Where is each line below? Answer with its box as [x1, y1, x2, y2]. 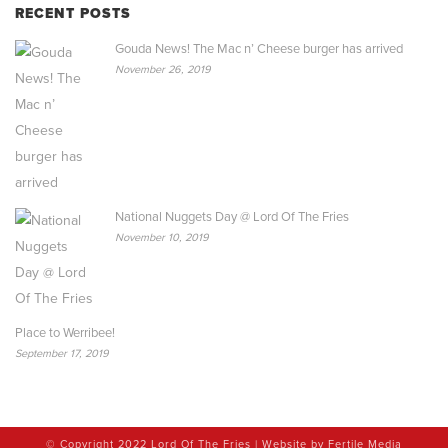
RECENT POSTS [15, 5, 131, 23]
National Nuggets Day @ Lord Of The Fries [115, 209, 349, 226]
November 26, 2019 [115, 63, 211, 77]
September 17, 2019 [15, 347, 109, 361]
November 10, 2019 [115, 231, 209, 245]
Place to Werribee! [15, 325, 115, 342]
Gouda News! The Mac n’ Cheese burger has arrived [115, 41, 403, 58]
